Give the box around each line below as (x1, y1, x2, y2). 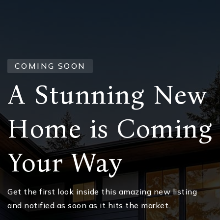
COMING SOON (15, 61, 86, 71)
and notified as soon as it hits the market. (7, 200, 170, 210)
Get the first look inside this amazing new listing (7, 187, 197, 196)
